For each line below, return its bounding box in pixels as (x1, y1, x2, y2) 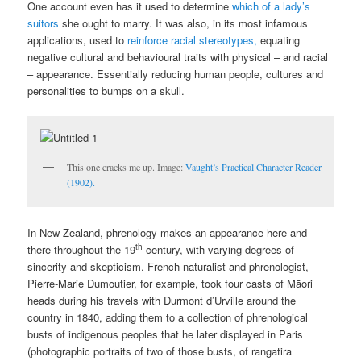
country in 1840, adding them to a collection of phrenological (27, 309, 309, 326)
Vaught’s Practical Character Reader (185, 160, 322, 173)
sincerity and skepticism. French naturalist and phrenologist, (27, 259, 309, 275)
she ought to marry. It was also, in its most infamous (59, 15, 309, 31)
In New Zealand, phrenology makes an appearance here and (27, 225, 308, 241)
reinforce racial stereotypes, (127, 31, 258, 48)
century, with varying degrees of (143, 242, 295, 258)
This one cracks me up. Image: (67, 160, 186, 173)
